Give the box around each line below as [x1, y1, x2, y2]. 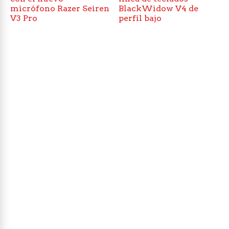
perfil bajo [119, 13, 162, 24]
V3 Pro [10, 13, 37, 24]
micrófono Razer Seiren [10, 4, 109, 14]
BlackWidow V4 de [119, 4, 199, 14]
